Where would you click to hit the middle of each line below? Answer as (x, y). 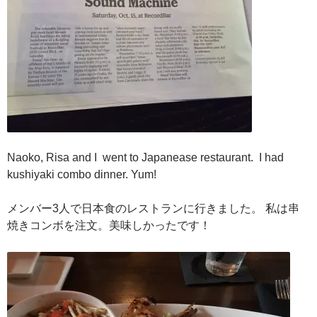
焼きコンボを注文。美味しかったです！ (109, 225)
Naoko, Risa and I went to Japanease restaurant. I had (145, 157)
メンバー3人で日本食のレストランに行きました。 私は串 (153, 208)
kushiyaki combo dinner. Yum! (82, 174)
